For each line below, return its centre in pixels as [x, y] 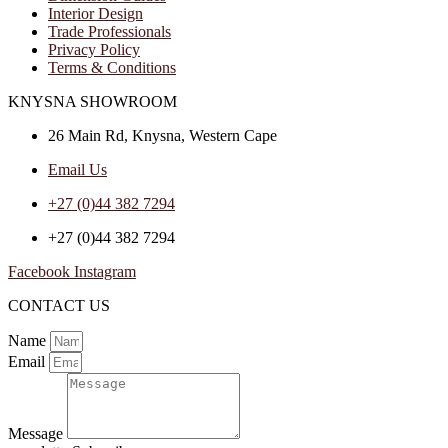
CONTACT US [59, 305]
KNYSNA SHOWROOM [92, 101]
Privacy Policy [94, 49]
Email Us [77, 169]
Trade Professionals [109, 31]
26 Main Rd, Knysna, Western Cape [162, 135]
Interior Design [95, 13]
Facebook [39, 271]
